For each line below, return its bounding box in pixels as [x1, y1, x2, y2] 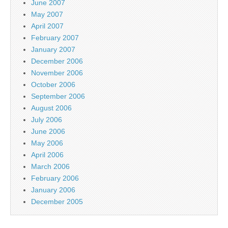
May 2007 [31, 10, 63, 19]
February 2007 [31, 34, 79, 42]
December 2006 [31, 57, 83, 66]
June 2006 [31, 127, 65, 136]
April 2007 [31, 22, 64, 31]
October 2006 [31, 80, 75, 89]
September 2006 [31, 92, 85, 101]
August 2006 [31, 104, 72, 112]
